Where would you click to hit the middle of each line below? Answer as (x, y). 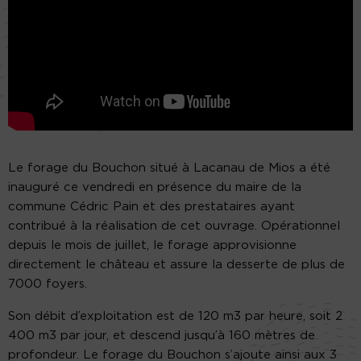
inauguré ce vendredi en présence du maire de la (155, 187)
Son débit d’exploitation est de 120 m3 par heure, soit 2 (175, 316)
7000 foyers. (48, 284)
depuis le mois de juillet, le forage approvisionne (152, 245)
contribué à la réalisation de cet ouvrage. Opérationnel (174, 226)
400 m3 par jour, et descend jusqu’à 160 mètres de (162, 335)
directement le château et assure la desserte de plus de (176, 264)
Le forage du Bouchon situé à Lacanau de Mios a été (169, 168)
